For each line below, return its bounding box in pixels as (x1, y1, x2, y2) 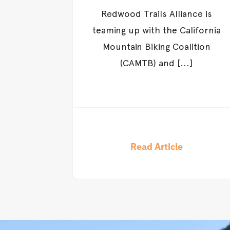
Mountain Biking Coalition (102, 41, 210, 52)
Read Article (130, 140, 183, 152)
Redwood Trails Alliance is (101, 8, 212, 20)
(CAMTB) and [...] (120, 57, 193, 69)
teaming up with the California (92, 25, 221, 36)
